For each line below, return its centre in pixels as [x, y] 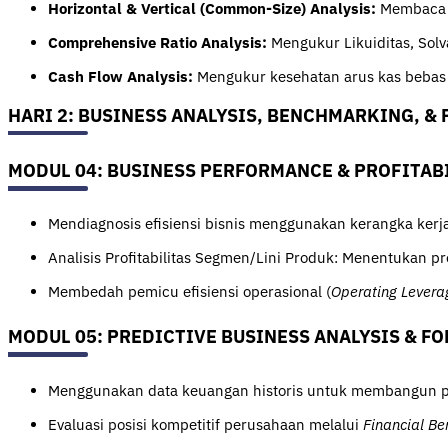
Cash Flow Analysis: [120, 76]
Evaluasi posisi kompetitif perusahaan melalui [205, 425]
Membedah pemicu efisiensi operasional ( [189, 292]
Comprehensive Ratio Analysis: [157, 42]
